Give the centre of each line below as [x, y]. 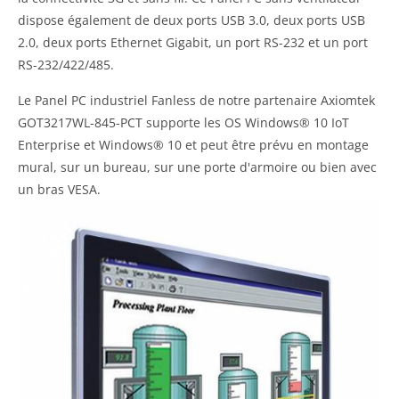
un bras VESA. [59, 189]
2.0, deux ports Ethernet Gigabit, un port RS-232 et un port [193, 42]
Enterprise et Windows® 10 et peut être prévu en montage [193, 145]
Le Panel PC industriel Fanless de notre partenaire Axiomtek [196, 100]
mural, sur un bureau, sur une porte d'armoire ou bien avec [197, 167]
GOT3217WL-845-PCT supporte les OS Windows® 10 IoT [183, 122]
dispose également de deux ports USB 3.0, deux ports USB [191, 20]
